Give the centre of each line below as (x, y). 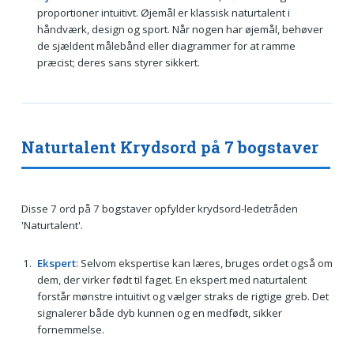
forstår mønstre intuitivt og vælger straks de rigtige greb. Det (183, 296)
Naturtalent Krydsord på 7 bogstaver (169, 147)
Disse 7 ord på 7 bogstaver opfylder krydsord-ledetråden (159, 208)
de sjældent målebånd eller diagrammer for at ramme (166, 45)
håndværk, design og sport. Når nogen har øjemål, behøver (180, 29)
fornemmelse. (70, 329)
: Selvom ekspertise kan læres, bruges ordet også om (204, 263)
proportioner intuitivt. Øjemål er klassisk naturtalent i (163, 12)
